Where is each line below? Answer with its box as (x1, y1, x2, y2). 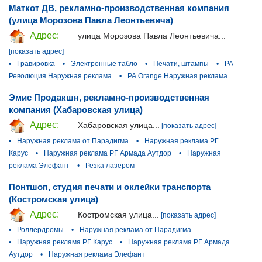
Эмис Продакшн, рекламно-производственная (9, 92, 209, 102)
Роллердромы (17, 226, 64, 235)
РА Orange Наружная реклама (127, 71, 227, 80)
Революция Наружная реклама (9, 71, 112, 80)
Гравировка (17, 59, 55, 68)
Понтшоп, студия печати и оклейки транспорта (9, 181, 211, 192)
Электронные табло (71, 59, 137, 68)
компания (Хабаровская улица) (9, 104, 143, 115)
